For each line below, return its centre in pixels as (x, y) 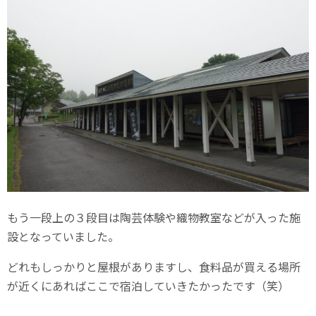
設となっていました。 (63, 237)
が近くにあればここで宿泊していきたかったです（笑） (148, 286)
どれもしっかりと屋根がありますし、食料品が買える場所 (154, 267)
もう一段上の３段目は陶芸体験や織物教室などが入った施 (154, 218)
